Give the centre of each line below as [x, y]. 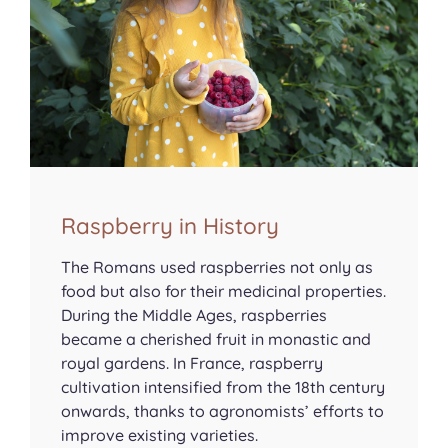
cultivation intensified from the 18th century [223, 386]
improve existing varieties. [160, 434]
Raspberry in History [170, 225]
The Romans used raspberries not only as [217, 266]
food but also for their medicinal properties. [224, 290]
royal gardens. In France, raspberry [192, 362]
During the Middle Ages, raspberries [194, 314]
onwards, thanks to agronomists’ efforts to [223, 410]
